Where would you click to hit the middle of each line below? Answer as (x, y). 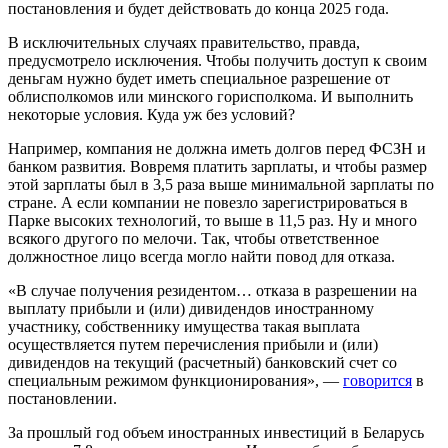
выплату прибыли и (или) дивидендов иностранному (191, 308)
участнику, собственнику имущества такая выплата (184, 326)
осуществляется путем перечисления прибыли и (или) (193, 344)
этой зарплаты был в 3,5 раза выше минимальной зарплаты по (221, 184)
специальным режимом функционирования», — (175, 380)
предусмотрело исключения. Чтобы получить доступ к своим (217, 60)
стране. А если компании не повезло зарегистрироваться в (208, 202)
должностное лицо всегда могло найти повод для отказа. (201, 256)
